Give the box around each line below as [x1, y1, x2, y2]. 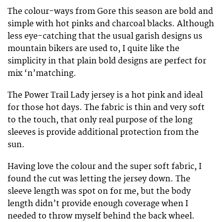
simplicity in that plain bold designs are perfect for [7, 55, 206, 66]
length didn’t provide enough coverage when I [7, 199, 188, 209]
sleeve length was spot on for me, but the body [7, 186, 191, 197]
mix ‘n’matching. [7, 68, 76, 78]
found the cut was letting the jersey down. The [7, 174, 190, 184]
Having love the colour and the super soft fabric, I [7, 162, 202, 172]
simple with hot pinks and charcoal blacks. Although [7, 18, 214, 29]
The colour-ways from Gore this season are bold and [7, 6, 213, 16]
